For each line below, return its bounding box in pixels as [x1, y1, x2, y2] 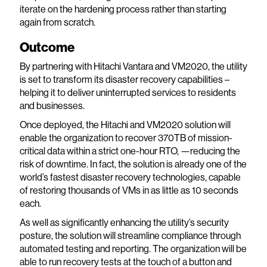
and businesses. [19, 100, 85, 112]
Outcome [19, 39, 74, 56]
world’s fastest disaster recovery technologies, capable [19, 171, 241, 184]
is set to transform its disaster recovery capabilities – [19, 73, 229, 86]
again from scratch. [19, 16, 95, 29]
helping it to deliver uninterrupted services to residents [19, 86, 236, 99]
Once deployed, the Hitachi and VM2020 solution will [19, 119, 231, 131]
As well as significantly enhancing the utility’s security [19, 216, 229, 229]
